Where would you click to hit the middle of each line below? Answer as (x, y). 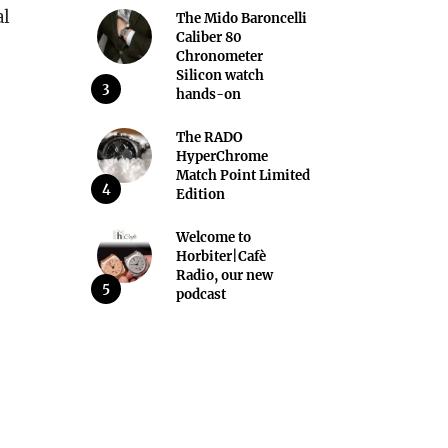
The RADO (209, 137)
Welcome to (213, 237)
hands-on (208, 94)
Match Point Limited (242, 175)
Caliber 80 (208, 37)
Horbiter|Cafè (220, 256)
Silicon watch (219, 75)
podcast (200, 294)
